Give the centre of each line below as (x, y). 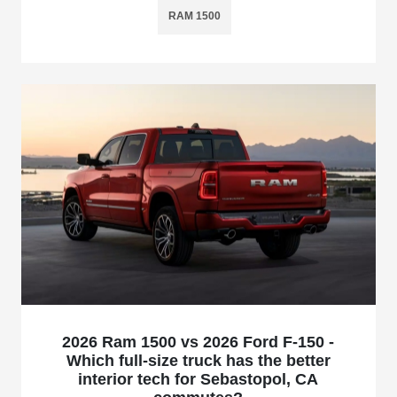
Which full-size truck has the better (198, 361)
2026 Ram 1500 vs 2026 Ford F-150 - (198, 343)
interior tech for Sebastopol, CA (198, 380)
